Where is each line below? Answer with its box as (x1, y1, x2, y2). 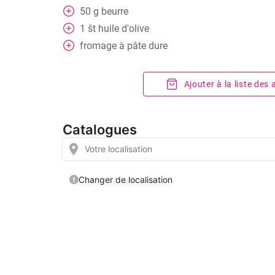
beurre (101, 6, 128, 17)
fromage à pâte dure (80, 40, 168, 52)
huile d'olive (98, 23, 149, 34)
